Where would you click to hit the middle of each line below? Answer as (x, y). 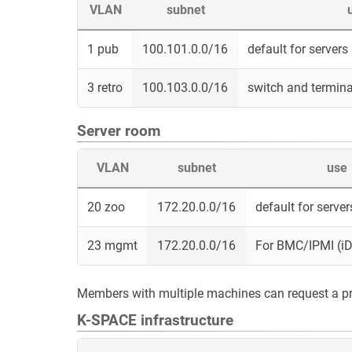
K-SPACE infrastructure (155, 321)
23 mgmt (112, 246)
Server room (119, 131)
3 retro (105, 88)
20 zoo (106, 207)
